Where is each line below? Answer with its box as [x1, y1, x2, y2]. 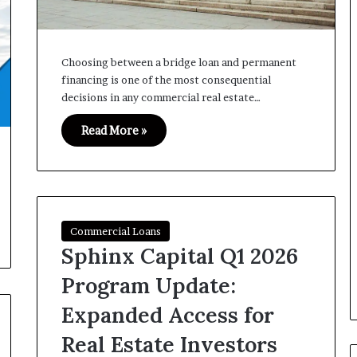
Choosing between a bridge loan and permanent [61, 55, 296, 69]
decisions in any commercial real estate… [61, 90, 261, 104]
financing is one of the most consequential [61, 73, 271, 86]
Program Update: [61, 272, 236, 300]
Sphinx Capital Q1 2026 [61, 242, 298, 270]
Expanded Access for [61, 301, 274, 329]
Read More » [80, 123, 147, 137]
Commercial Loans [69, 225, 161, 238]
